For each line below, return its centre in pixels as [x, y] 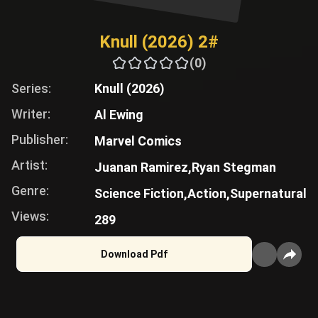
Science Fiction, [141, 193]
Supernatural [268, 193]
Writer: [31, 114]
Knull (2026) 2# [159, 42]
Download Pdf [134, 254]
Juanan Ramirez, [143, 167]
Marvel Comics [138, 141]
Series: [31, 88]
